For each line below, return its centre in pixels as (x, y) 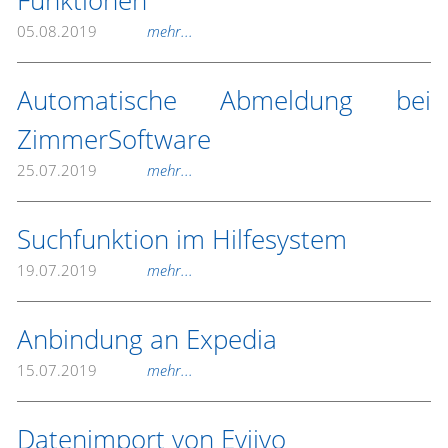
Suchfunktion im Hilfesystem (182, 239)
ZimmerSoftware (114, 139)
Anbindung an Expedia (147, 339)
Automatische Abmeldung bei (224, 100)
